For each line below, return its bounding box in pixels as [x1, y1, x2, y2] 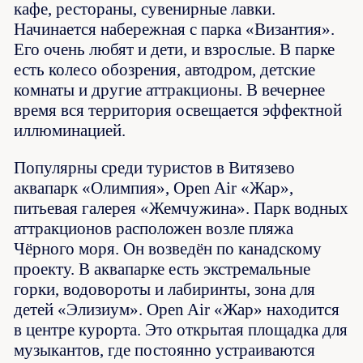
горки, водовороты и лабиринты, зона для [14, 279, 316, 299]
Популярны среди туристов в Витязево [14, 157, 296, 177]
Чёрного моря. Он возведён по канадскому [14, 238, 322, 258]
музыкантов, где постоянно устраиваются [14, 340, 316, 360]
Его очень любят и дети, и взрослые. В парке [14, 39, 335, 59]
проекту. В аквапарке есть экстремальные [14, 258, 311, 279]
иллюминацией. [14, 120, 126, 140]
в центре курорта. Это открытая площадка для [14, 319, 348, 340]
